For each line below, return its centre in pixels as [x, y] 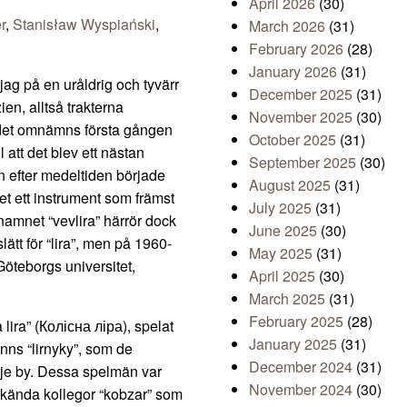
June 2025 [283, 231]
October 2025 [293, 140]
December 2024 [301, 367]
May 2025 [281, 253]
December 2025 [301, 94]
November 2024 [301, 390]
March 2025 [287, 299]
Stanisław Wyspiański [84, 25]
